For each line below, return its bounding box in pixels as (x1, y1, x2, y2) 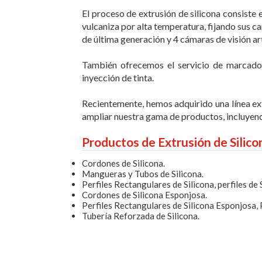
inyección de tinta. (82, 71, 154, 83)
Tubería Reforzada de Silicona (82, 210, 198, 221)
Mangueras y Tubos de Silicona (82, 168, 202, 179)
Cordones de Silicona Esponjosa (82, 189, 205, 200)
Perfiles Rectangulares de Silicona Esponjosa (82, 199, 256, 211)
